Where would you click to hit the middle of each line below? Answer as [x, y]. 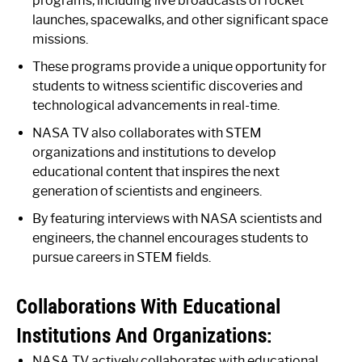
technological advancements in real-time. [156, 105]
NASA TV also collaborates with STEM [147, 133]
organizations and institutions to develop [154, 152]
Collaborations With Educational [148, 306]
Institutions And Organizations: [144, 335]
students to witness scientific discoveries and [168, 86]
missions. [60, 39]
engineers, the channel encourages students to [170, 238]
